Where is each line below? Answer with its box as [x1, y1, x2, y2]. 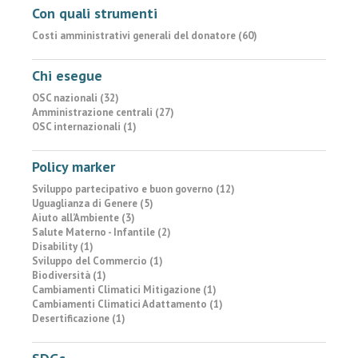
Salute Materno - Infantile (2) [32, 225, 171, 239]
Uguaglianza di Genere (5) [32, 197, 153, 210]
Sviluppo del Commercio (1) [32, 254, 163, 268]
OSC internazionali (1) [32, 120, 137, 133]
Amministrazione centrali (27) [32, 105, 174, 119]
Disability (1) [32, 240, 93, 253]
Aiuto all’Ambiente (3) [32, 211, 135, 225]
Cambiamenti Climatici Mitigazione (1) [32, 283, 217, 296]
